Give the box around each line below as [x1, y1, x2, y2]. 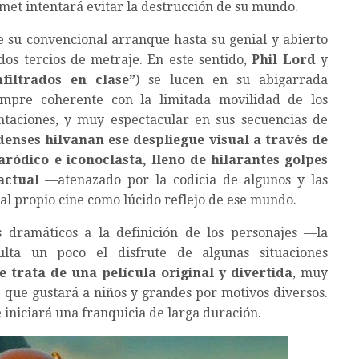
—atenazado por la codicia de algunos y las [38, 172, 329, 188]
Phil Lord [252, 52, 316, 68]
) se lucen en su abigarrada [135, 72, 328, 88]
